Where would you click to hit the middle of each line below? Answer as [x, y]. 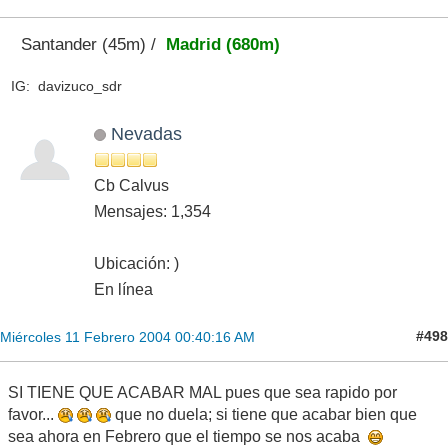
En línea [123, 289]
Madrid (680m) [222, 44]
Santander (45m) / [88, 44]
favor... [33, 414]
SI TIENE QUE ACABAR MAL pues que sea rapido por [202, 392]
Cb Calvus [131, 185]
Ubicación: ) [136, 263]
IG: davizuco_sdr [66, 86]
